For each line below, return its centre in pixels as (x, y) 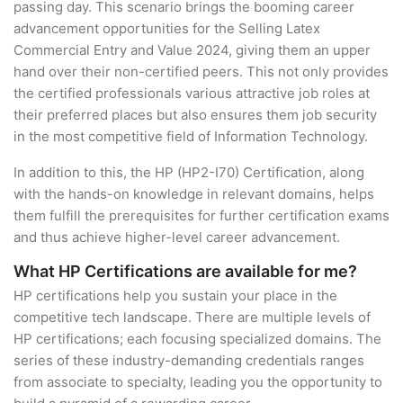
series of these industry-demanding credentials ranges (189, 360)
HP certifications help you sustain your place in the (175, 296)
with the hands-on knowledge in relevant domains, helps (194, 194)
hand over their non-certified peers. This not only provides (201, 72)
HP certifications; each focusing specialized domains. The (197, 339)
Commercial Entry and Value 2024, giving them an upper (192, 50)
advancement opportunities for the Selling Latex (167, 28)
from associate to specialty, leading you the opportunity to (198, 382)
